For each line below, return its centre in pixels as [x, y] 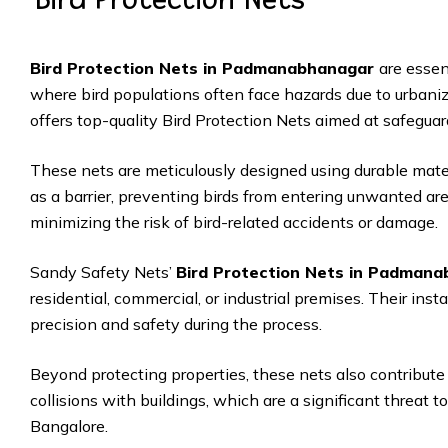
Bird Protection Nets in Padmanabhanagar [204, 68]
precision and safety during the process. [176, 324]
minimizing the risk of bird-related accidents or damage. [234, 222]
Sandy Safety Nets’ [103, 272]
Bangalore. [69, 426]
